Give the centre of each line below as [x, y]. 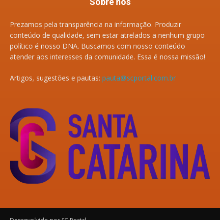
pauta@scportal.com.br [139, 78]
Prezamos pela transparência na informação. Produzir [96, 24]
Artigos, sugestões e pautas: [56, 78]
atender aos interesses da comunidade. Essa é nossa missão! [108, 56]
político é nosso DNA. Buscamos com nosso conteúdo [97, 46]
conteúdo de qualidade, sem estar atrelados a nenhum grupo [107, 35]
